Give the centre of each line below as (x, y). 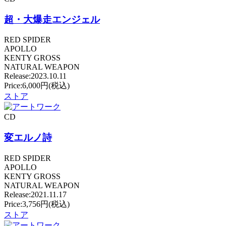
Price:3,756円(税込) (37, 204)
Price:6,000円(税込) (37, 86)
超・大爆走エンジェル (52, 19)
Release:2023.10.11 (35, 76)
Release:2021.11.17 (35, 194)
